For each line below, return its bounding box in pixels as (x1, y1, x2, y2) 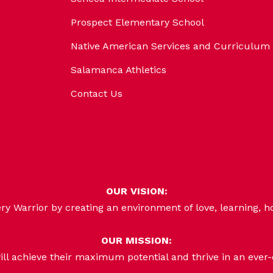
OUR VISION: (105, 185, 168, 197)
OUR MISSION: (101, 235, 172, 247)
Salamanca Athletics (71, 64, 166, 76)
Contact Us (71, 88, 122, 100)
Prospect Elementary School (71, 16, 204, 29)
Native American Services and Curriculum (71, 40, 270, 52)
